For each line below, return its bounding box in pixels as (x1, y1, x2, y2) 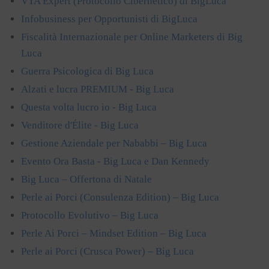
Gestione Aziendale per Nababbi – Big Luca (21, 137, 207, 149)
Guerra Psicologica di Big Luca (21, 65, 154, 77)
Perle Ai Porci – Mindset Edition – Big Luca (21, 227, 207, 239)
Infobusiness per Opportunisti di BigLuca (21, 13, 198, 25)
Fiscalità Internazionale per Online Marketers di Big (21, 31, 243, 43)
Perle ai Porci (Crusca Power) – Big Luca (21, 245, 194, 257)
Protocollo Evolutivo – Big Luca (21, 209, 159, 221)
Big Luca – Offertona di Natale (21, 173, 152, 185)
